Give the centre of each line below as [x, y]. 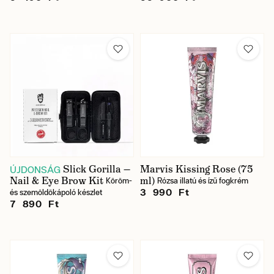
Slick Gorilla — [97, 169]
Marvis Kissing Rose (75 [197, 169]
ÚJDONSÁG [35, 169]
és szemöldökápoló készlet [56, 192]
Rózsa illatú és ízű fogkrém [203, 181]
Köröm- [119, 181]
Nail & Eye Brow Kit [57, 181]
